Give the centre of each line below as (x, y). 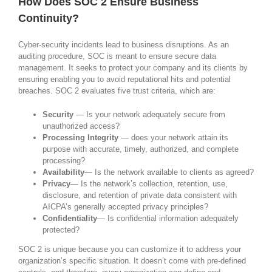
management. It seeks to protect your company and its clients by (133, 67)
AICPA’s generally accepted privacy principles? (125, 206)
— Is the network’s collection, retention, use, (149, 183)
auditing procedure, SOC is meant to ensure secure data (117, 56)
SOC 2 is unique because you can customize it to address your (130, 249)
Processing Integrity (80, 137)
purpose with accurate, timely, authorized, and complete (141, 149)
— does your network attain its (173, 137)
